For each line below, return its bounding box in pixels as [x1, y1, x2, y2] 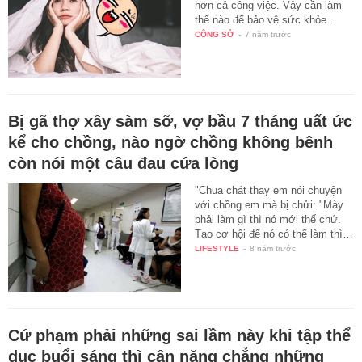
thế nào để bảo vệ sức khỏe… [195, 14, 338, 27]
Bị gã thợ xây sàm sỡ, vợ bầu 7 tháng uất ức [8, 112, 352, 131]
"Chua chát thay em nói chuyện [195, 184, 343, 197]
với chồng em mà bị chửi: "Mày [195, 199, 344, 212]
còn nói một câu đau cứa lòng [8, 154, 238, 173]
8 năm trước [250, 244, 297, 254]
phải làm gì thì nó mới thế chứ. [195, 213, 342, 226]
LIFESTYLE [195, 244, 240, 254]
